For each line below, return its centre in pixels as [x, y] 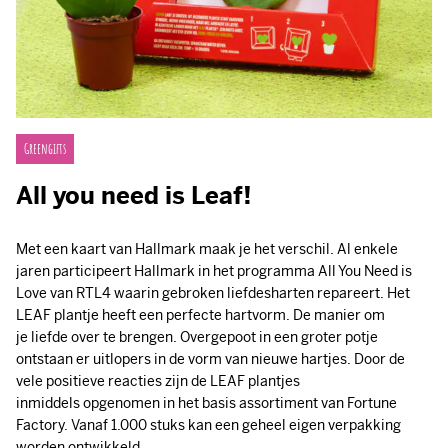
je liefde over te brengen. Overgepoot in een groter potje [197, 337]
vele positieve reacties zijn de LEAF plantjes [158, 381]
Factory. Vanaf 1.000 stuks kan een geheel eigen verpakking [208, 425]
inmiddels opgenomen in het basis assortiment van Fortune [206, 403]
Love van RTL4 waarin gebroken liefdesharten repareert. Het [213, 293]
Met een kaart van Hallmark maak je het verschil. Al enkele [207, 249]
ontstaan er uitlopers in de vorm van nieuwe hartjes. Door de [210, 359]
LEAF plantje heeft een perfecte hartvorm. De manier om [200, 315]
